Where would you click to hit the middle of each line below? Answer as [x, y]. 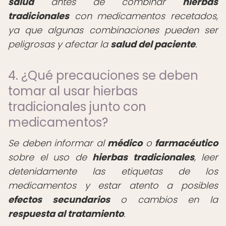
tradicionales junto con [77, 107]
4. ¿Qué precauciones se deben [103, 75]
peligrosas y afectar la [59, 44]
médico [125, 143]
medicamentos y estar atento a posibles [113, 185]
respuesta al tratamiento [66, 214]
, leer [206, 157]
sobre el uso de [50, 157]
